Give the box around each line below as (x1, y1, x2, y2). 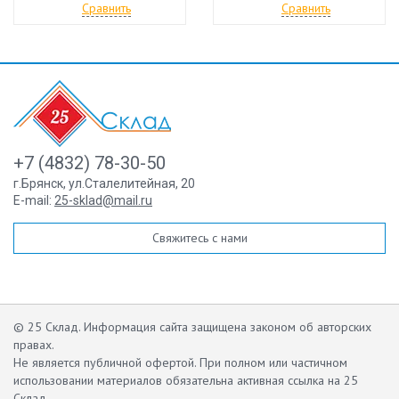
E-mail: (13, 192, 54, 208)
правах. (13, 336, 54, 353)
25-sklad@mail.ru (54, 192, 152, 208)
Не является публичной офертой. (13, 354, 196, 370)
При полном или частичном (196, 354, 347, 370)
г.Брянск (13, 175, 63, 191)
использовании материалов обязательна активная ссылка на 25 (13, 371, 358, 388)
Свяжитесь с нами (151, 229, 248, 246)
